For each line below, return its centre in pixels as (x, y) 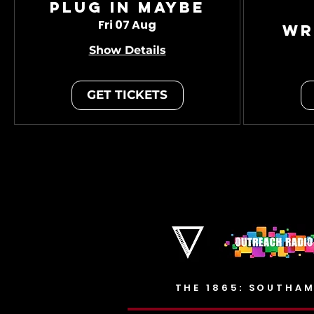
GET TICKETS (127, 95)
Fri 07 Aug (127, 25)
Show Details (127, 50)
